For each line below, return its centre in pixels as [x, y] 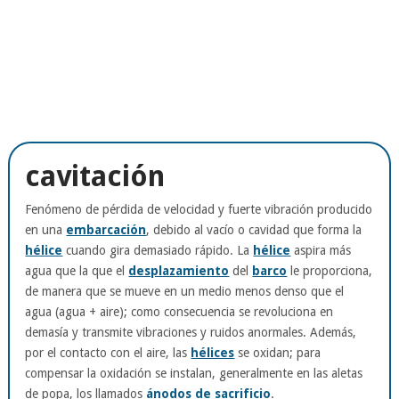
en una [46, 229]
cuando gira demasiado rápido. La [158, 250]
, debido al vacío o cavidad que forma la [254, 229]
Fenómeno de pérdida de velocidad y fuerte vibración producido [199, 209]
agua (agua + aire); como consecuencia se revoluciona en [179, 311]
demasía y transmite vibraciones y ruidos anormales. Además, [191, 332]
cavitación [95, 176]
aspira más [321, 250]
